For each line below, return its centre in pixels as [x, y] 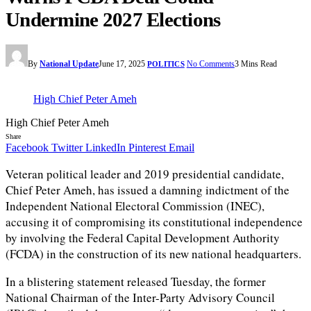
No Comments [210, 64]
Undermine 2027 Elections [113, 19]
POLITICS [166, 64]
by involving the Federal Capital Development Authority [143, 238]
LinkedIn [106, 148]
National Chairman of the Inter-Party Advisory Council [140, 298]
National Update [69, 64]
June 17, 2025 [122, 64]
